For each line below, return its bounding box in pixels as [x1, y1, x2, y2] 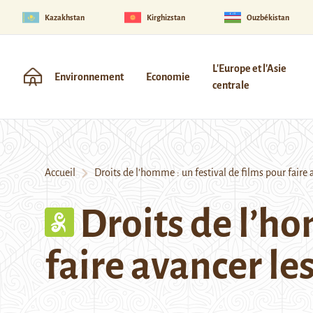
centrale [212, 80, 249, 91]
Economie [146, 71, 190, 82]
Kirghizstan [146, 13, 185, 22]
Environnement [54, 71, 124, 82]
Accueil [45, 167, 75, 178]
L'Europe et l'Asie [212, 63, 286, 74]
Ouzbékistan [247, 13, 290, 22]
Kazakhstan [45, 13, 85, 22]
